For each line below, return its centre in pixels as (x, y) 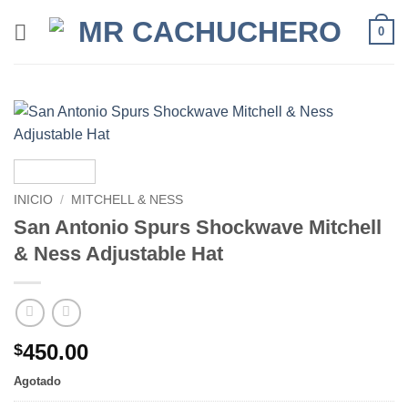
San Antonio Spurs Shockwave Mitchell (198, 227)
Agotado (37, 382)
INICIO (33, 200)
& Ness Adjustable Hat (118, 253)
